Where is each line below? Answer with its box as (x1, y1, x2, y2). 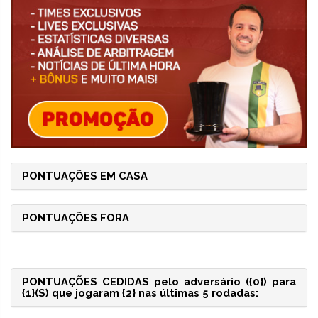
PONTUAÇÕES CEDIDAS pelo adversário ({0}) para (22, 275, 296, 288)
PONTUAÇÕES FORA (22, 212, 129, 224)
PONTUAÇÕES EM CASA (22, 170, 148, 182)
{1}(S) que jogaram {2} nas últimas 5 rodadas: (22, 287, 258, 300)
